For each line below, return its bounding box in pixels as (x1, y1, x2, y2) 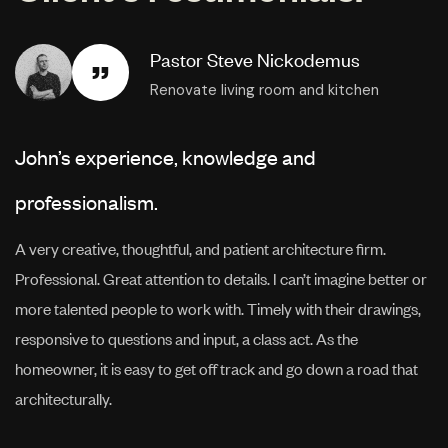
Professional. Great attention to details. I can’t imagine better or (15, 266, 427, 289)
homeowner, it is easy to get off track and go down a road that (15, 356, 418, 379)
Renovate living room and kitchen (150, 79, 379, 100)
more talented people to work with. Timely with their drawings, (15, 296, 421, 319)
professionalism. (15, 187, 158, 215)
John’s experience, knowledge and (15, 142, 316, 170)
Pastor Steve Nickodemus (150, 45, 360, 71)
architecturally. (15, 386, 112, 409)
